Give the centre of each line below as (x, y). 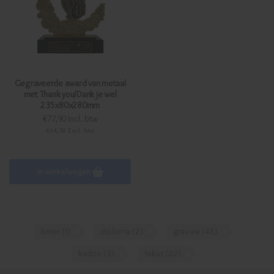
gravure (187, 231)
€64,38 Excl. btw (70, 130)
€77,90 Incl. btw (70, 118)
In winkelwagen (65, 171)
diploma (116, 231)
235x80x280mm (70, 105)
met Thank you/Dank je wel (70, 94)
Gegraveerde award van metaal (70, 83)
